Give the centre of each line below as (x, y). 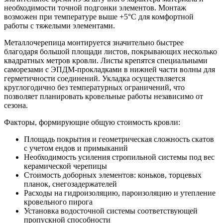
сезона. (16, 106)
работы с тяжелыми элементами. (59, 26)
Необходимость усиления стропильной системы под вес (119, 157)
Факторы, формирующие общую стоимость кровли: (92, 122)
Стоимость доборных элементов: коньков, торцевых (113, 175)
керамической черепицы (65, 166)
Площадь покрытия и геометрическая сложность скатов (119, 139)
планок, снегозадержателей (70, 184)
